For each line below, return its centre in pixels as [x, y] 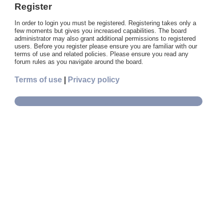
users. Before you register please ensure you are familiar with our [106, 46]
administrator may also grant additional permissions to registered [105, 39]
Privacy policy [94, 80]
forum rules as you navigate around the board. [79, 62]
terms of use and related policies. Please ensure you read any [101, 54]
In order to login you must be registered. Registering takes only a [105, 23]
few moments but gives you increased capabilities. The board [101, 31]
